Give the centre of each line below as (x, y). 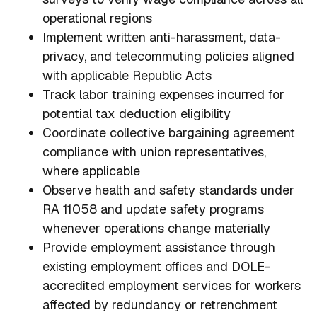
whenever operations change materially (156, 229)
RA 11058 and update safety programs (153, 209)
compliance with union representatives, (154, 152)
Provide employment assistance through (159, 248)
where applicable (91, 171)
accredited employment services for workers (172, 286)
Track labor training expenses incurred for (163, 95)
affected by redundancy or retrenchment (160, 305)
